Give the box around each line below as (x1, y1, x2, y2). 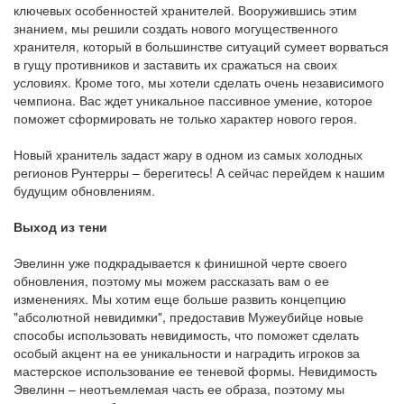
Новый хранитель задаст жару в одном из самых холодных (14, 145, 363, 164)
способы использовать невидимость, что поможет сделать (14, 326, 359, 344)
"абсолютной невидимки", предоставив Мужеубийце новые (14, 308, 363, 326)
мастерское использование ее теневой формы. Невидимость (14, 362, 377, 381)
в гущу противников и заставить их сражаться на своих (14, 55, 337, 74)
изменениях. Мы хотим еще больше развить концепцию (14, 289, 346, 308)
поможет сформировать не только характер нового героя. (14, 109, 357, 128)
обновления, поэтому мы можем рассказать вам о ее (14, 271, 329, 290)
